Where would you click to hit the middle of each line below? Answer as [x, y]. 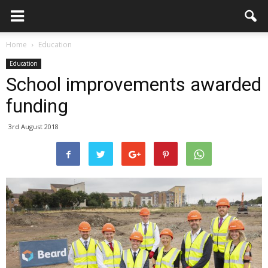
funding [37, 106]
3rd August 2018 [33, 127]
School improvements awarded [134, 84]
